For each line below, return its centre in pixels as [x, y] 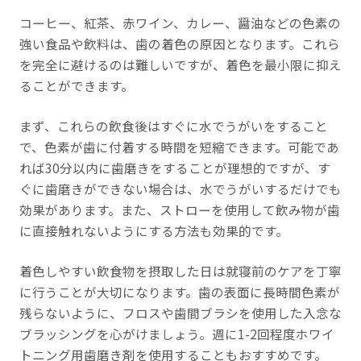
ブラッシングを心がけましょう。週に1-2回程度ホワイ [176, 334]
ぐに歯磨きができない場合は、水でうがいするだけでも [180, 189]
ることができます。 [76, 86]
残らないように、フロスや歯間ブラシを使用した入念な [180, 313]
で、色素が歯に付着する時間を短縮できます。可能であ [179, 147]
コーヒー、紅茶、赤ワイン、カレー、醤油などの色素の [180, 23]
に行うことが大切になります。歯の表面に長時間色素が [179, 292]
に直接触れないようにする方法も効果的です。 [154, 231]
